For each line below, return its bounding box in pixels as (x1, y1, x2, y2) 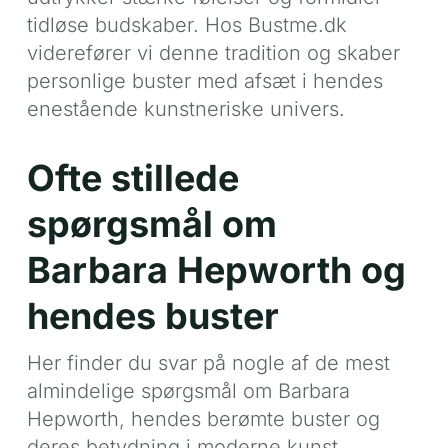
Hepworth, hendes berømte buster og (26, 406, 380, 431)
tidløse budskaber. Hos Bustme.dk (26, 12, 347, 37)
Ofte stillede (26, 155, 239, 200)
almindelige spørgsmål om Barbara (26, 378, 350, 403)
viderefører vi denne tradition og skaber (26, 40, 400, 65)
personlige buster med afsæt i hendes (26, 68, 383, 93)
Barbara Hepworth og (26, 247, 406, 292)
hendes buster (26, 293, 279, 338)
